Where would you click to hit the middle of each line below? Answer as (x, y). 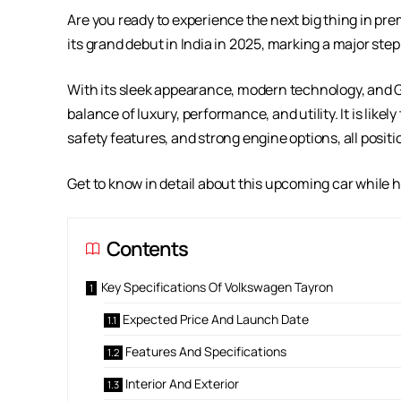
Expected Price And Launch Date (216, 320)
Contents (148, 249)
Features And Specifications (206, 352)
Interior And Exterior (183, 384)
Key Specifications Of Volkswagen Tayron (218, 287)
